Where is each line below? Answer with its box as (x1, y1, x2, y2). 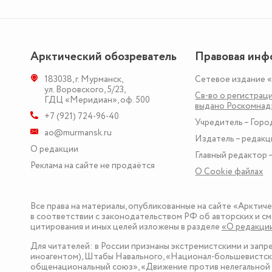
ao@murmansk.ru (44, 126, 112, 140)
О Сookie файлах (195, 165, 263, 178)
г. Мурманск (75, 73, 121, 86)
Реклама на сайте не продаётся (30, 159, 155, 172)
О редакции (30, 143, 78, 156)
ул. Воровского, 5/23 (44, 83, 124, 97)
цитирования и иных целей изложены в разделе (30, 220, 222, 234)
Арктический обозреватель (30, 48, 177, 66)
